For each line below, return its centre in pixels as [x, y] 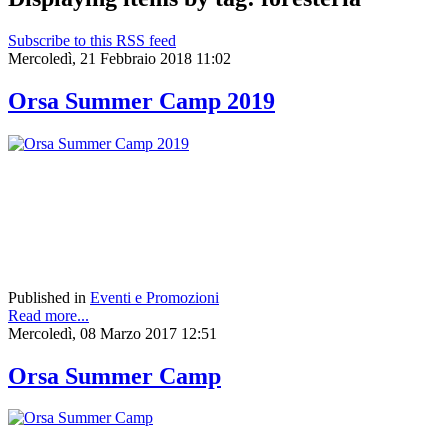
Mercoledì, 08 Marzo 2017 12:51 [112, 333]
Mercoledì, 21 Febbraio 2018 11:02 [119, 58]
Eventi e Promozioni [154, 297]
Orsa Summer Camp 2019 [141, 100]
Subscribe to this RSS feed [92, 40]
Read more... [48, 315]
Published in [47, 297]
